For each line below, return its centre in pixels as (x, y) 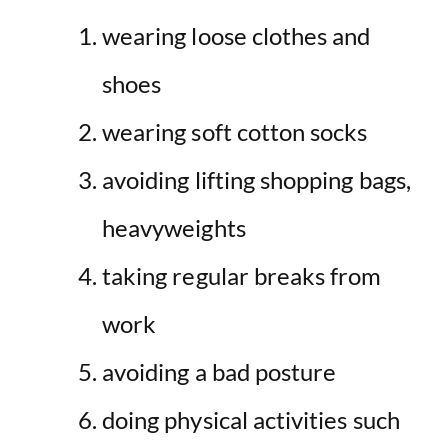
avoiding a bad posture (219, 372)
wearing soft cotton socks (235, 132)
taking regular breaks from (242, 276)
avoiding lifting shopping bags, (256, 180)
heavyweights (174, 228)
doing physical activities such (251, 420)
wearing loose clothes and (236, 36)
